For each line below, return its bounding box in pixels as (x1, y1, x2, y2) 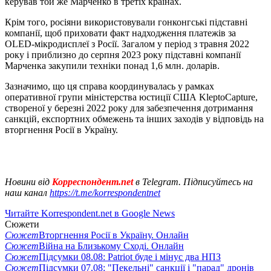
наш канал (5, 188, 50, 198)
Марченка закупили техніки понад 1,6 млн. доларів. (5, 60, 220, 71)
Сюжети (5, 219, 39, 230)
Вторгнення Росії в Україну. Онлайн (39, 230, 189, 241)
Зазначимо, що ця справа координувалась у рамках (5, 81, 214, 92)
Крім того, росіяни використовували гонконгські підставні (5, 17, 247, 28)
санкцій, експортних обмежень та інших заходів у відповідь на (5, 114, 264, 125)
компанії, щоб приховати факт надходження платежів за (5, 28, 236, 39)
